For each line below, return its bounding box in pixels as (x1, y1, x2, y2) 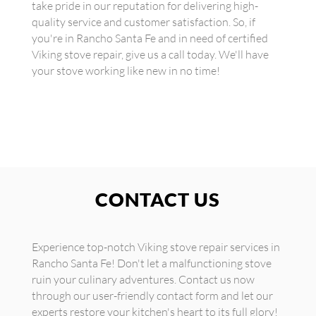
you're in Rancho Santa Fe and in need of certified (31, 31, 268, 45)
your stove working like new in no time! (31, 63, 220, 78)
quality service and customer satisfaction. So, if (31, 15, 255, 29)
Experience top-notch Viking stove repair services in (31, 240, 280, 254)
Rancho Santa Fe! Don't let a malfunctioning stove (31, 256, 272, 270)
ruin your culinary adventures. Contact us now (31, 272, 255, 286)
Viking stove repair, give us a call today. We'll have (31, 47, 269, 61)
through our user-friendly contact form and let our (31, 288, 273, 303)
